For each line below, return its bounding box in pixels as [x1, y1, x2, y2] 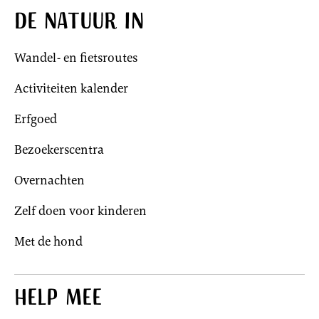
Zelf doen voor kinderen [14, 202, 147, 219]
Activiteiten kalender [14, 80, 128, 97]
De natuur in [14, 6, 144, 41]
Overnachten [14, 172, 85, 189]
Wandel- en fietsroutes [14, 49, 137, 66]
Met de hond [14, 233, 83, 250]
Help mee [14, 282, 102, 317]
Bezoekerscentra [14, 141, 104, 158]
